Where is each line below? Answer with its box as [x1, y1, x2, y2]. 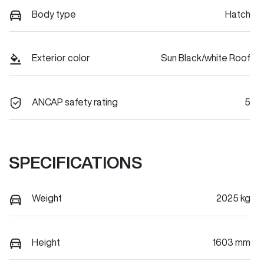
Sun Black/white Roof [161, 53, 250, 63]
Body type [32, 9, 76, 19]
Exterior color [32, 53, 90, 63]
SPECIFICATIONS [9, 154, 142, 171]
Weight [32, 193, 62, 203]
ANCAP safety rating [32, 97, 118, 107]
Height [32, 237, 60, 247]
